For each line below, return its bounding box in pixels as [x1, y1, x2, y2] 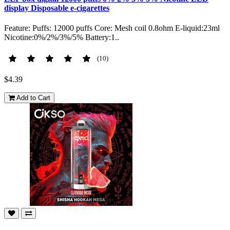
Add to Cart [16, 94, 50, 102]
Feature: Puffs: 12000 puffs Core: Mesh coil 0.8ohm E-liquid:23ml [4, 24, 220, 33]
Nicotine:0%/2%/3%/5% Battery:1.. [4, 33, 119, 42]
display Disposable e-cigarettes [4, 4, 109, 13]
